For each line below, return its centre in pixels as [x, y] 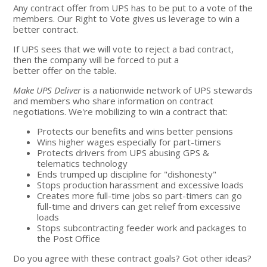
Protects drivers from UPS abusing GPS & [123, 152]
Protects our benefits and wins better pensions [135, 131]
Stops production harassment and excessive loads [141, 184]
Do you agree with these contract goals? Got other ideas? [133, 258]
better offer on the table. [65, 70]
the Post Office [69, 238]
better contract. [46, 29]
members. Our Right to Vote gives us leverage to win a [127, 18]
